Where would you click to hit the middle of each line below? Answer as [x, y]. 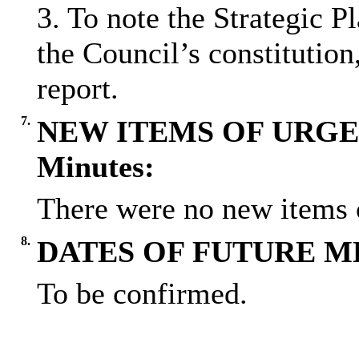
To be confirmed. [142, 294]
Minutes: [95, 167]
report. [77, 89]
